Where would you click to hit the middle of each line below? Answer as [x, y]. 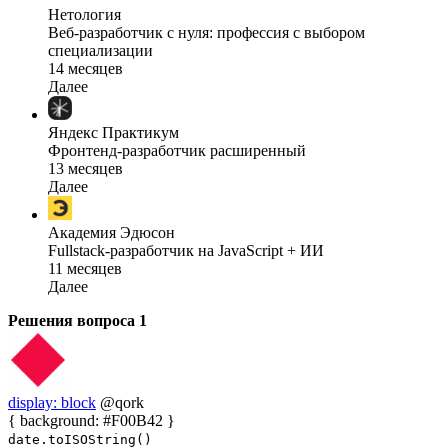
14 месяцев [85, 69]
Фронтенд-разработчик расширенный [177, 151]
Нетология [84, 15]
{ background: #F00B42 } [91, 421]
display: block [52, 403]
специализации [100, 51]
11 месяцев [85, 269]
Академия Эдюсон [111, 233]
